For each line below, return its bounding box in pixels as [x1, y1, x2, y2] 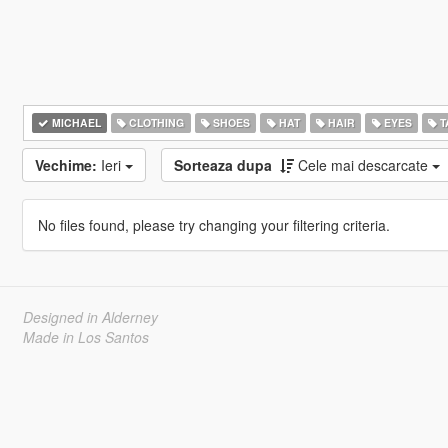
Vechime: [34, 155, 97, 175]
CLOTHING [126, 115, 185, 130]
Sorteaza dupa [173, 155, 272, 175]
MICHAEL [48, 115, 101, 130]
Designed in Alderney [22, 307, 158, 327]
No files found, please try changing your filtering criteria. [37, 215, 390, 235]
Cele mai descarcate [297, 155, 432, 175]
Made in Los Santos [22, 327, 149, 347]
